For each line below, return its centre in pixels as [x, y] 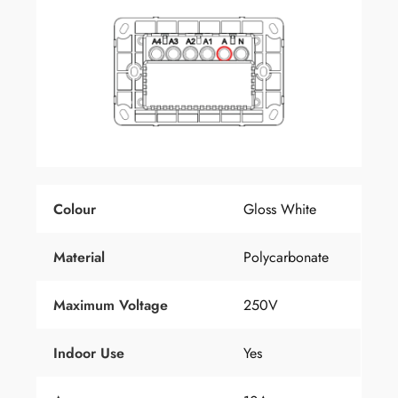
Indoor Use [89, 354]
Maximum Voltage [111, 306]
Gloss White [280, 210]
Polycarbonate [286, 258]
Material [79, 258]
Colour [75, 210]
